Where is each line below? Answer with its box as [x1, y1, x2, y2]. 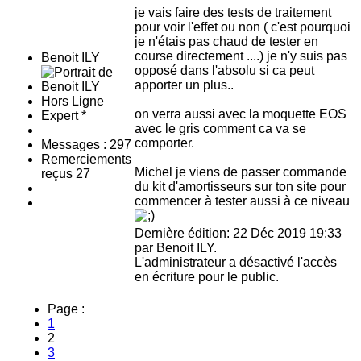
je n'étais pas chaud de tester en [135, 35, 318, 49]
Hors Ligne [41, 94, 104, 109]
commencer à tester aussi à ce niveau [135, 194, 350, 209]
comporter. [135, 136, 194, 151]
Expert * [41, 109, 86, 123]
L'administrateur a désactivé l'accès [135, 255, 337, 270]
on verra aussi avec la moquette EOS [135, 107, 346, 122]
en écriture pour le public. [135, 270, 279, 284]
